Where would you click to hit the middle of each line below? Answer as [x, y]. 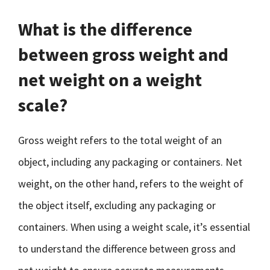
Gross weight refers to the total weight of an [120, 140]
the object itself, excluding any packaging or [117, 205]
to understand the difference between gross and [127, 249]
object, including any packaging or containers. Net [130, 162]
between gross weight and [123, 54]
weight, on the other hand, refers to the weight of [131, 184]
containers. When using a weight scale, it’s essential [134, 227]
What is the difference [105, 29]
